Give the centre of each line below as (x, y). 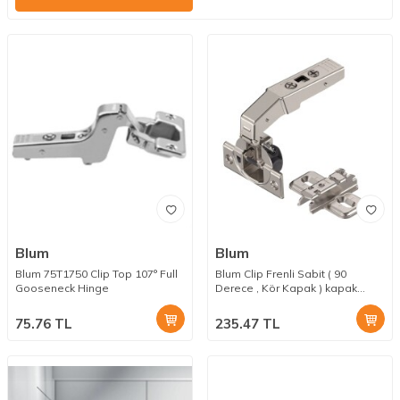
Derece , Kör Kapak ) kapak (286, 288)
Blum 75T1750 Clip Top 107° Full (96, 274)
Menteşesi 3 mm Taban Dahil (291, 303)
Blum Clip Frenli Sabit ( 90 (281, 274)
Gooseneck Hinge (62, 288)
